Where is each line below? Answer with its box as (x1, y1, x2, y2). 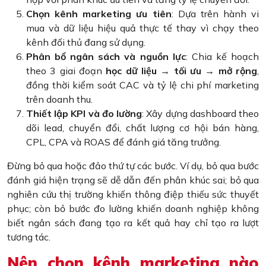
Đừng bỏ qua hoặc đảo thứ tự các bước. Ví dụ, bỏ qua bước (7, 160, 259, 172)
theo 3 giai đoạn (26, 65, 106, 77)
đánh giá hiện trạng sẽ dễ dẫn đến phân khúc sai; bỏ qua (7, 174, 259, 186)
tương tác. (7, 231, 50, 243)
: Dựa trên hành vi (171, 8, 259, 20)
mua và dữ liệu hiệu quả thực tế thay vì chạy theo (26, 22, 259, 34)
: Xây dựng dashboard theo (142, 107, 259, 120)
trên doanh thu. (26, 93, 93, 106)
